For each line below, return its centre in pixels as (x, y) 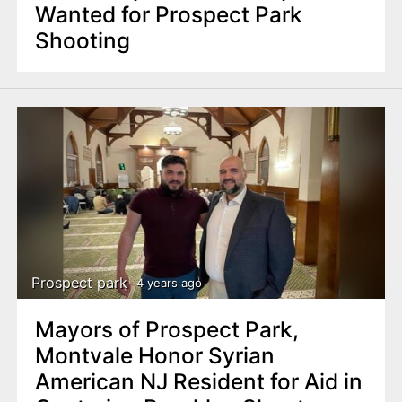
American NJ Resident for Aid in (198, 381)
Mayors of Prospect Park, (166, 329)
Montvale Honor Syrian (154, 355)
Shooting (82, 41)
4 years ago (169, 283)
